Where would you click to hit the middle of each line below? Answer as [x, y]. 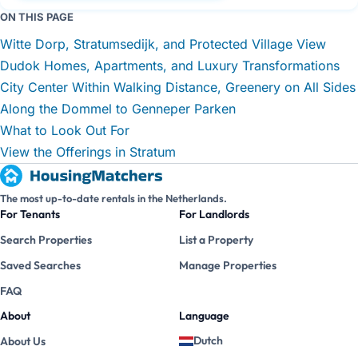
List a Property [216, 240]
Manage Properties [228, 266]
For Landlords [214, 215]
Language [204, 316]
